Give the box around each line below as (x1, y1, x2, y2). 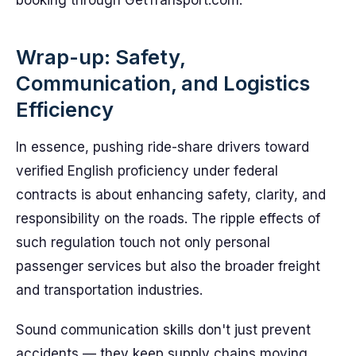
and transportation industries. (16, 282, 203, 298)
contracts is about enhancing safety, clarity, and (16, 187, 326, 203)
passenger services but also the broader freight (16, 258, 320, 274)
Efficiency (16, 97, 114, 122)
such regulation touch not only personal (16, 234, 270, 250)
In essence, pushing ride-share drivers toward (16, 139, 309, 155)
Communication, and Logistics (16, 71, 310, 95)
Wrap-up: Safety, (16, 44, 185, 69)
